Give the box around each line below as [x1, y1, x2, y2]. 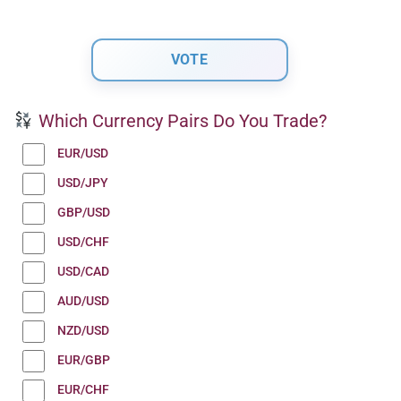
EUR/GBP [57, 352, 110, 368]
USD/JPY [57, 175, 108, 191]
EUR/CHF [57, 381, 109, 397]
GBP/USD [57, 204, 110, 220]
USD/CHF [57, 234, 109, 250]
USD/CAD [57, 263, 109, 279]
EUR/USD [57, 145, 108, 161]
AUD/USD [57, 293, 109, 309]
